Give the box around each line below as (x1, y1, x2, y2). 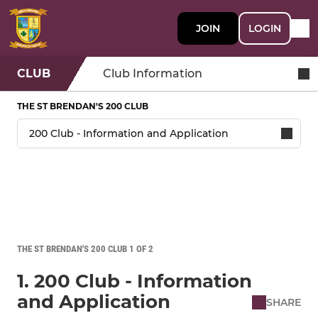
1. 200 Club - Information (17, 270, 252, 292)
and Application (17, 290, 170, 313)
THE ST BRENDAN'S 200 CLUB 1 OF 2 (17, 243, 153, 254)
